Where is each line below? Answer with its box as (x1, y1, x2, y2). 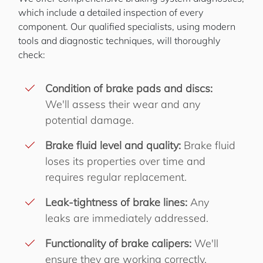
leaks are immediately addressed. (45, 211, 208, 225)
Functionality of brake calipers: (45, 237, 191, 250)
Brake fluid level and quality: (45, 139, 181, 152)
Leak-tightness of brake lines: (45, 195, 187, 209)
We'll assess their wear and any (45, 97, 200, 111)
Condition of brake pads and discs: (45, 82, 213, 95)
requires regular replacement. (45, 170, 187, 184)
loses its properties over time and (45, 154, 205, 168)
